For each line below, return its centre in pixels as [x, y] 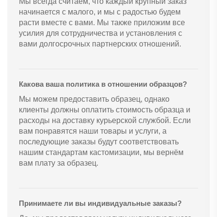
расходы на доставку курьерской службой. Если [105, 121]
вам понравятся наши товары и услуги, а [93, 131]
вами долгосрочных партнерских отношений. [100, 44]
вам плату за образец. [59, 163]
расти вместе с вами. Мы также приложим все [102, 23]
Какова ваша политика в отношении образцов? [103, 84]
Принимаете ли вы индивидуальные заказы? [100, 203]
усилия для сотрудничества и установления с [101, 33]
